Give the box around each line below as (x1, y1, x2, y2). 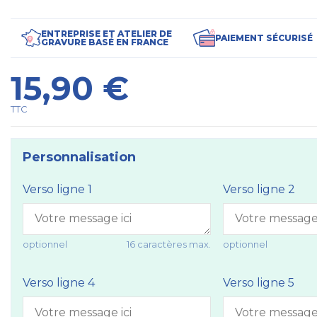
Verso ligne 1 (22, 182, 92, 196)
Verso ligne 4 (22, 276, 95, 290)
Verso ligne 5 (222, 276, 294, 290)
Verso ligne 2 (222, 182, 295, 196)
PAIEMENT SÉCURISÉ (215, 32, 313, 43)
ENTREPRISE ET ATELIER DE (40, 28, 172, 39)
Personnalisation (22, 149, 136, 165)
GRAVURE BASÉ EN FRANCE (40, 36, 168, 47)
